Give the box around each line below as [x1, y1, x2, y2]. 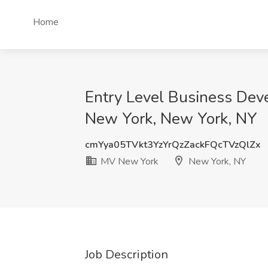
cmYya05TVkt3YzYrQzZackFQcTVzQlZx [85, 138, 261, 151]
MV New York [98, 155, 159, 168]
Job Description [85, 246, 168, 263]
